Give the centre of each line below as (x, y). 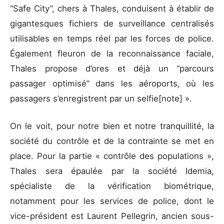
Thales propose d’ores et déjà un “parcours (112, 69)
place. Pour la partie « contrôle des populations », (112, 156)
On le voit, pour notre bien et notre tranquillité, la (112, 126)
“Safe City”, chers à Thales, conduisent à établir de (112, 9)
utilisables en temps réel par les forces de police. (112, 39)
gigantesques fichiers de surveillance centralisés (112, 24)
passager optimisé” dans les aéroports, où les (112, 84)
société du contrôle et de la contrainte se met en (112, 141)
